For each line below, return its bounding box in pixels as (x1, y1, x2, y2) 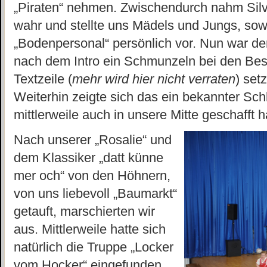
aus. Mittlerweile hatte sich (14, 222, 166, 237)
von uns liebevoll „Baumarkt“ (14, 186, 177, 201)
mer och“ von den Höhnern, (14, 168, 170, 183)
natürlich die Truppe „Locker (14, 240, 173, 254)
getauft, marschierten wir (14, 204, 155, 219)
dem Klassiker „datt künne (14, 150, 163, 165)
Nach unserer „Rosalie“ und (14, 132, 172, 147)
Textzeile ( (14, 72, 72, 86)
